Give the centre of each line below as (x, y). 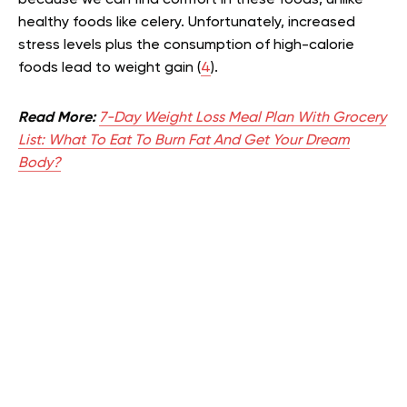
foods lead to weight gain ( (109, 68)
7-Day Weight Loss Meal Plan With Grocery (243, 118)
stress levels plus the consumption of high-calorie (186, 45)
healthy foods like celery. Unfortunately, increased (187, 22)
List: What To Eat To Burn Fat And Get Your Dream (184, 140)
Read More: (57, 118)
